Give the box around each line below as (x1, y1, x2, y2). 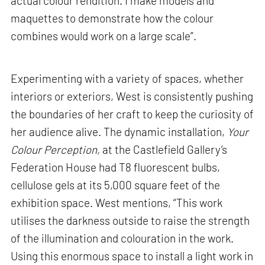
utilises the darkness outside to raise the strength (11, 213, 250, 227)
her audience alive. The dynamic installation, (11, 124, 228, 138)
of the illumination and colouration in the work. (11, 231, 234, 245)
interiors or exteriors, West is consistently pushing (11, 89, 254, 103)
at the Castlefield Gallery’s (100, 142, 228, 156)
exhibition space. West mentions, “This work (11, 195, 223, 209)
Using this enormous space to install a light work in (11, 248, 254, 263)
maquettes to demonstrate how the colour (11, 11, 214, 25)
